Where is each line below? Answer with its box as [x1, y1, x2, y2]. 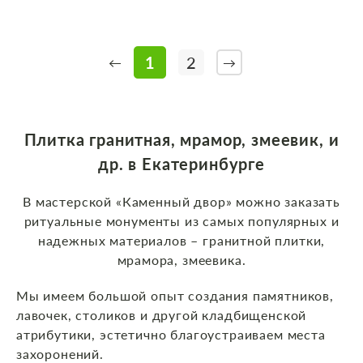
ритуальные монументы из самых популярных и [23, 213, 340, 229]
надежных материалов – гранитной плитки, [37, 233, 326, 249]
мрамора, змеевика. [117, 252, 246, 268]
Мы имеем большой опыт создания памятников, [16, 288, 334, 304]
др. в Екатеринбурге [98, 154, 265, 174]
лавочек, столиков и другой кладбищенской [16, 307, 307, 323]
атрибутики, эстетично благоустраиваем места [16, 327, 326, 343]
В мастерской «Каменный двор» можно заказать [23, 194, 340, 210]
